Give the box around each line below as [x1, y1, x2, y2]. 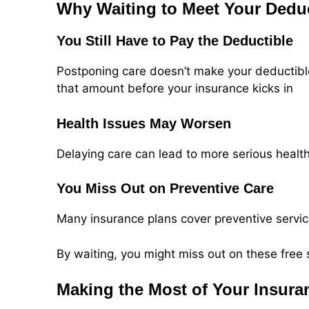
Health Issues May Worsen [57, 115, 231, 131]
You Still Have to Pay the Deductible [57, 33, 293, 49]
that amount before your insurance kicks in [57, 81, 293, 96]
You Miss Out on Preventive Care [57, 181, 274, 197]
